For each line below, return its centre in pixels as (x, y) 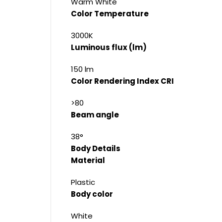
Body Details (96, 149)
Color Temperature (110, 14)
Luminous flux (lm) (109, 48)
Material (88, 161)
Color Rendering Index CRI (122, 81)
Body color (92, 194)
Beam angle (95, 115)
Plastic (83, 182)
